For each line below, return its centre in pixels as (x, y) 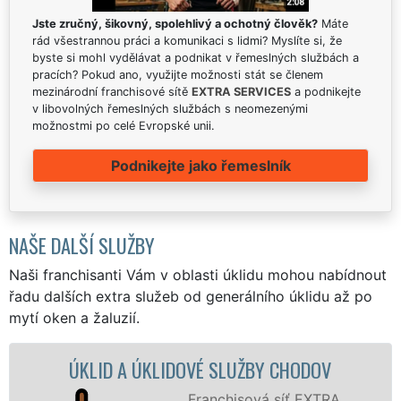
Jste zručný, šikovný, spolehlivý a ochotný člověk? (175, 23)
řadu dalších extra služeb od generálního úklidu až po (191, 296)
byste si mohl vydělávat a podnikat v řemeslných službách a (196, 57)
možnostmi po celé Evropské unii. (124, 125)
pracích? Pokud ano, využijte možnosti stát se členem (178, 74)
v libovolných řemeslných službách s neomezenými (170, 108)
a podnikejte (326, 91)
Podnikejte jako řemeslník (200, 165)
